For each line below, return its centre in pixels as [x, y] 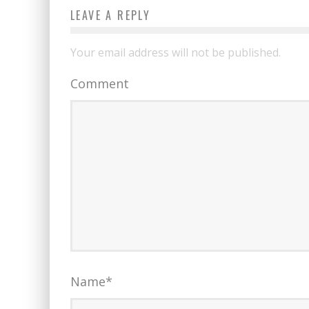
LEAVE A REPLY [111, 15]
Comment [100, 83]
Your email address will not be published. [176, 52]
